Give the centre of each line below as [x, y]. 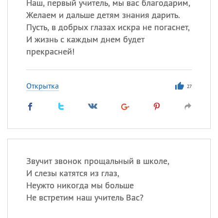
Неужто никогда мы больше [80, 185]
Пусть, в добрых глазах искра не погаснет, [108, 27]
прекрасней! [50, 51]
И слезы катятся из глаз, [73, 173]
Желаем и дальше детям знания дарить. [103, 15]
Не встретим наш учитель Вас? [85, 197]
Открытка [42, 86]
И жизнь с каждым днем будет [85, 39]
